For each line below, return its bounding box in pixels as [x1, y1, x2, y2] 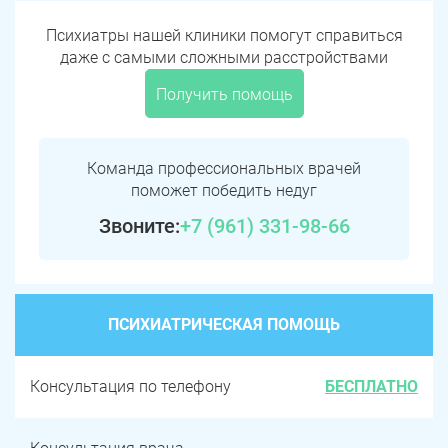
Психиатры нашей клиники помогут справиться [45, 26, 403, 46]
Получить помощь [155, 85, 293, 105]
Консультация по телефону [30, 377, 231, 397]
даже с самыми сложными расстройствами [60, 48, 388, 68]
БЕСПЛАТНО [325, 377, 418, 397]
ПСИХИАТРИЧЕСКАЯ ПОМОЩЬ [108, 315, 340, 335]
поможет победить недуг [131, 181, 317, 201]
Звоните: [98, 214, 180, 239]
